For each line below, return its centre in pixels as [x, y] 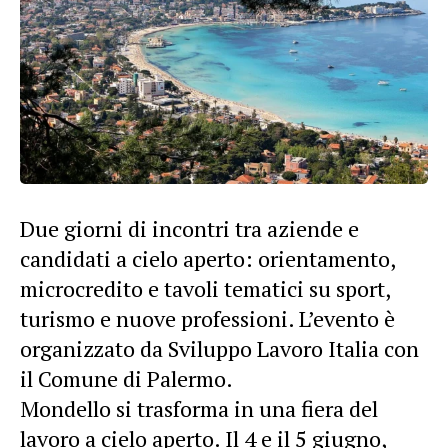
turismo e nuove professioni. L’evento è [207, 318]
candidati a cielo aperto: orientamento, [207, 258]
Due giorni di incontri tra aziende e [189, 228]
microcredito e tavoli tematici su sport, [205, 288]
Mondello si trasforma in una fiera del [199, 408]
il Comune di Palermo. [126, 378]
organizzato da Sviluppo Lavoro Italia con [219, 348]
